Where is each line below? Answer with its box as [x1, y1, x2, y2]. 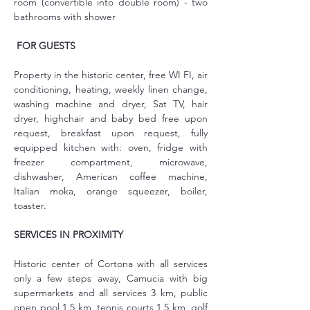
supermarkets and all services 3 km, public [14, 286, 208, 299]
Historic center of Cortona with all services [14, 257, 208, 270]
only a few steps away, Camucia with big [14, 272, 208, 284]
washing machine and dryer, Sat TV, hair [14, 98, 208, 110]
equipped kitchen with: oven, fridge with [14, 141, 208, 154]
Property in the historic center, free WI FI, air [14, 69, 208, 81]
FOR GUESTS [17, 39, 75, 52]
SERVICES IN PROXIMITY [14, 228, 123, 241]
